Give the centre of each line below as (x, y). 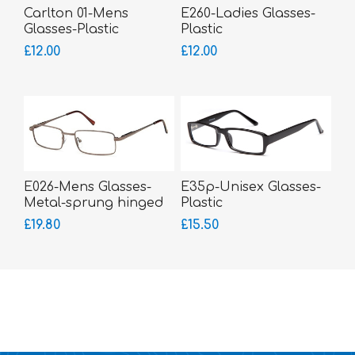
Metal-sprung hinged (94, 203)
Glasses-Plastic (71, 30)
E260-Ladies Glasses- (248, 14)
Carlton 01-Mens (76, 14)
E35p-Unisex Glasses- (250, 187)
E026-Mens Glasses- (88, 187)
